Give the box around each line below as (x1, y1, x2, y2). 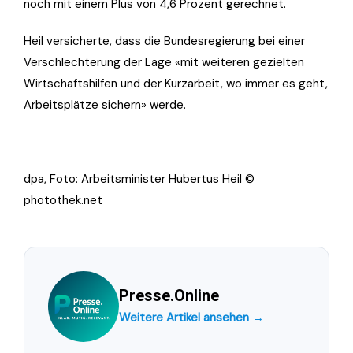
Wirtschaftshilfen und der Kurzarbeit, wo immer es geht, (24, 76, 328, 92)
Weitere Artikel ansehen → (119, 310, 264, 326)
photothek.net (24, 192, 102, 209)
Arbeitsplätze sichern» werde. (24, 97, 186, 113)
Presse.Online (119, 286, 219, 306)
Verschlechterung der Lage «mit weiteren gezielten (24, 54, 304, 71)
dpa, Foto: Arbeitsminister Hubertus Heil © (24, 171, 255, 188)
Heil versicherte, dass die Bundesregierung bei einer (24, 33, 305, 50)
